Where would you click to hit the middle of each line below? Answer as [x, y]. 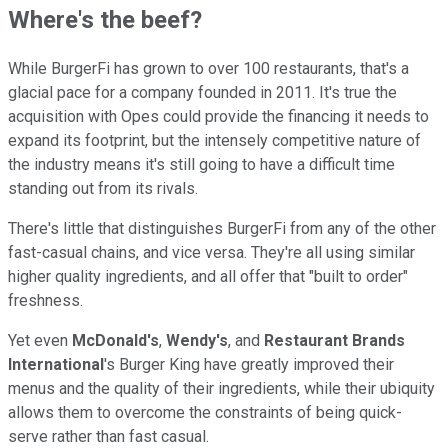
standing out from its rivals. [105, 189]
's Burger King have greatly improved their [249, 365]
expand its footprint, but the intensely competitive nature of [214, 141]
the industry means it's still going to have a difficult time [201, 165]
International [56, 365]
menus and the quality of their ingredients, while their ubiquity [221, 389]
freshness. [47, 301]
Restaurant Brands [334, 341]
